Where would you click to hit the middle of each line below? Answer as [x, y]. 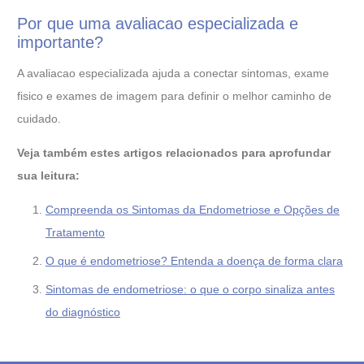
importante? [60, 43]
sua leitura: [48, 175]
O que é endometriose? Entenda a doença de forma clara [194, 260]
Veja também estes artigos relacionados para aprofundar [174, 152]
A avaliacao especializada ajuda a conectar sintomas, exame [173, 73]
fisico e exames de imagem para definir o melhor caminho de [174, 95]
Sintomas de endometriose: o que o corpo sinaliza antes [190, 289]
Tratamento [75, 232]
